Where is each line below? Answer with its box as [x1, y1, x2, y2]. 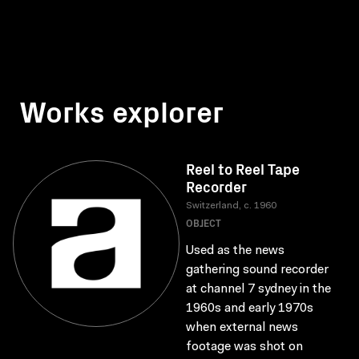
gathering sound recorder [186, 264, 329, 276]
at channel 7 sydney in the [186, 283, 331, 296]
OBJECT [186, 216, 221, 229]
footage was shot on [186, 341, 303, 353]
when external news [186, 321, 298, 334]
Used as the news [186, 244, 284, 257]
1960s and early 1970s [186, 302, 313, 315]
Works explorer [19, 90, 224, 131]
